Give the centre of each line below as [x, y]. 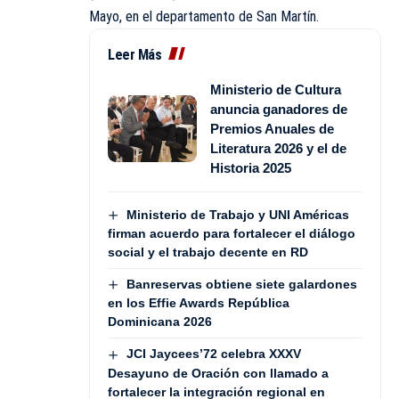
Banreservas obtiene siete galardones [241, 284]
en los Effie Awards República [199, 303]
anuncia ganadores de [279, 109]
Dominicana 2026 [160, 322]
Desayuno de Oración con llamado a [218, 373]
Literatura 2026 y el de [278, 148]
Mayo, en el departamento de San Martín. [204, 16]
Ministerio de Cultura [276, 89]
